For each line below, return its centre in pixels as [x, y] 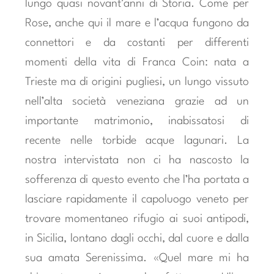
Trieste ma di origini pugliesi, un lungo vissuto [137, 82]
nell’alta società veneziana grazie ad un [137, 102]
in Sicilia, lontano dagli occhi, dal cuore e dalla [137, 239]
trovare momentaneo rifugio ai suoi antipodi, [137, 219]
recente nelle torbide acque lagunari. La [137, 141]
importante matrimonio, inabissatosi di [137, 121]
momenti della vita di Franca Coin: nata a [137, 63]
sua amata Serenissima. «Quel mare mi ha [137, 258]
